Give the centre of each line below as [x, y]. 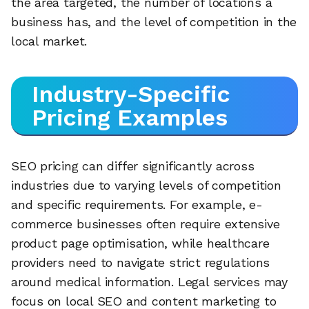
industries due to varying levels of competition [146, 186]
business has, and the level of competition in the [154, 22]
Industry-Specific [131, 94]
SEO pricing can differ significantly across [133, 166]
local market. [49, 41]
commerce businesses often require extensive [146, 224]
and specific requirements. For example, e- [137, 205]
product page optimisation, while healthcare [140, 243]
